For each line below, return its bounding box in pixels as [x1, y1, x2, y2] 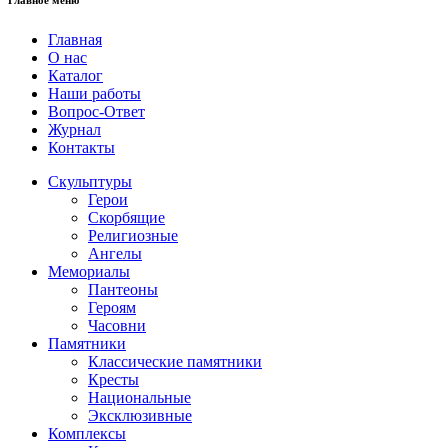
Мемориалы [48, 263, 130, 281]
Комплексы [48, 425, 126, 443]
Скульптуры [48, 173, 132, 191]
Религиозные [88, 227, 178, 245]
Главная [48, 31, 102, 49]
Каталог [48, 67, 103, 85]
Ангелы [88, 245, 142, 263]
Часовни [88, 317, 146, 335]
